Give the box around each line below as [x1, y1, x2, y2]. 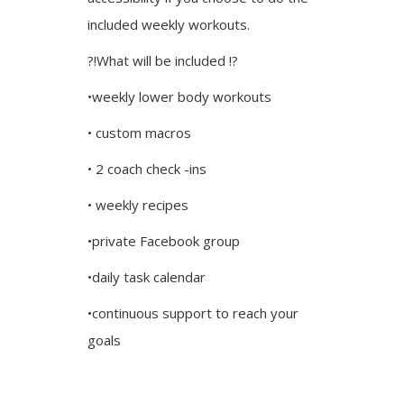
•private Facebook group [87, 232, 241, 250]
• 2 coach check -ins [87, 160, 207, 178]
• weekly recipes [87, 196, 189, 214]
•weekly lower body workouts [87, 87, 272, 106]
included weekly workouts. [87, 15, 251, 33]
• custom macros [87, 124, 192, 142]
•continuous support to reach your [87, 304, 299, 322]
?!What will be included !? [87, 51, 239, 69]
